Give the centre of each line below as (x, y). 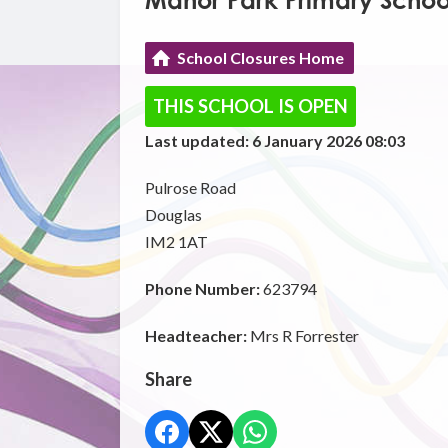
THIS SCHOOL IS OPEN (250, 106)
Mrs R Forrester (302, 336)
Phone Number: (202, 289)
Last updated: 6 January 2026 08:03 (274, 141)
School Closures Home (260, 58)
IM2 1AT (176, 242)
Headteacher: (195, 336)
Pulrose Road (190, 188)
